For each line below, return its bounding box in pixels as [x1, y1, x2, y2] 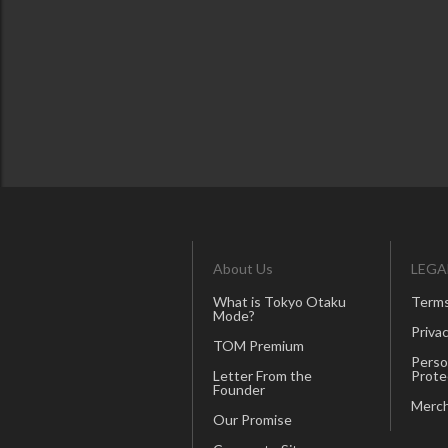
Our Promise [213, 411, 292, 429]
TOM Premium [213, 337, 304, 355]
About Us [213, 260, 273, 278]
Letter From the [213, 367, 312, 385]
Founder [213, 381, 265, 399]
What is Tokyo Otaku [213, 293, 346, 311]
